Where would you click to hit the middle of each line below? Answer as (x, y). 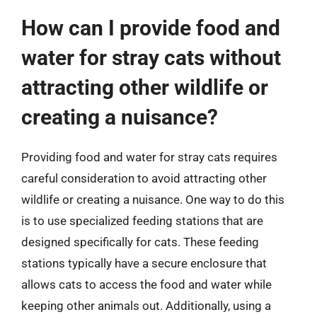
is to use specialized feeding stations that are (142, 220)
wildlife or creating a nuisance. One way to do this (153, 199)
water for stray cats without (151, 57)
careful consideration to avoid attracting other (144, 178)
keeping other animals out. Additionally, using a (146, 305)
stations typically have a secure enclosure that (144, 263)
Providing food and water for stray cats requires (149, 157)
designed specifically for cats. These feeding (140, 242)
